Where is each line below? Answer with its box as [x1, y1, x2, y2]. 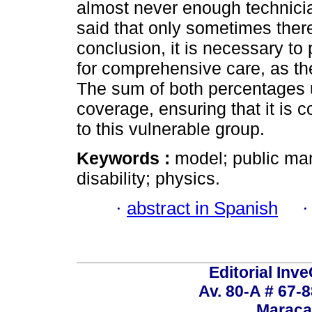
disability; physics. [77, 169, 220, 189]
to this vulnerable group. [77, 119, 265, 139]
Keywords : [77, 148, 175, 169]
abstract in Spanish [127, 198, 278, 218]
